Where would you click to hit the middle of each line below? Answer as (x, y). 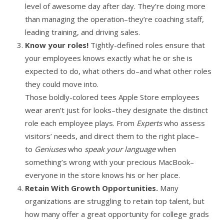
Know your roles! (58, 45)
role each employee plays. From (81, 123)
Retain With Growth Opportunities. (92, 188)
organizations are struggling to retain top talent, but (115, 201)
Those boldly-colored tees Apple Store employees (112, 97)
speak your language (120, 149)
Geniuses (51, 149)
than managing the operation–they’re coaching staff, (114, 19)
